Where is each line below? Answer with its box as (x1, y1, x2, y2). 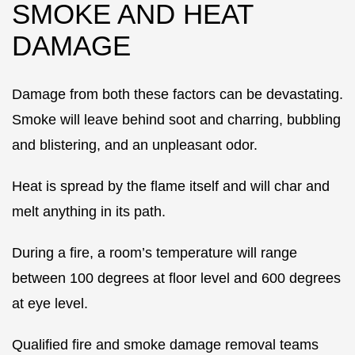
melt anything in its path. (12, 204, 166, 220)
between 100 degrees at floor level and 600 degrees (12, 270, 341, 287)
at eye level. (12, 296, 88, 312)
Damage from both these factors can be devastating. (12, 86, 343, 103)
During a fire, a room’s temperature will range (12, 245, 297, 261)
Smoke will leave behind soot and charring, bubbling (12, 112, 341, 128)
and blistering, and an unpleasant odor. (12, 137, 258, 154)
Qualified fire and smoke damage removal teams (12, 337, 319, 353)
